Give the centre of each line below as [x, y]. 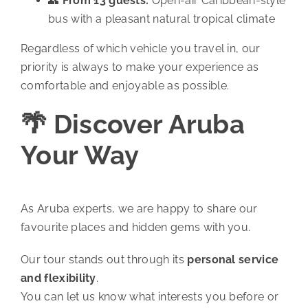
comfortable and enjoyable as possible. [125, 85]
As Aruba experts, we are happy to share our [139, 208]
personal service [233, 259]
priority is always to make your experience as [140, 67]
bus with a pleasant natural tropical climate [162, 19]
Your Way [80, 155]
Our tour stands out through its [104, 259]
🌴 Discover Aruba [133, 124]
